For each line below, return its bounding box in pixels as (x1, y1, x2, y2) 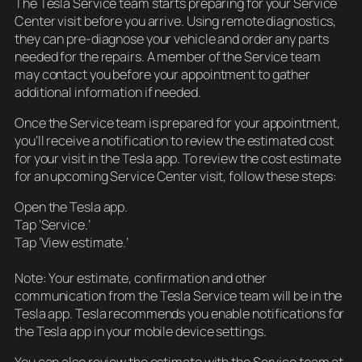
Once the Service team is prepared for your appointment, (15, 113, 340, 132)
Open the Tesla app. (15, 198, 128, 217)
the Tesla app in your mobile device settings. (15, 322, 267, 341)
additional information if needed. (15, 82, 201, 101)
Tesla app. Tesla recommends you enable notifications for (15, 305, 345, 323)
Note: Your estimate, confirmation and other (15, 269, 267, 288)
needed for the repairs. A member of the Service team (15, 47, 321, 65)
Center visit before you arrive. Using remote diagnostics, (15, 11, 337, 30)
